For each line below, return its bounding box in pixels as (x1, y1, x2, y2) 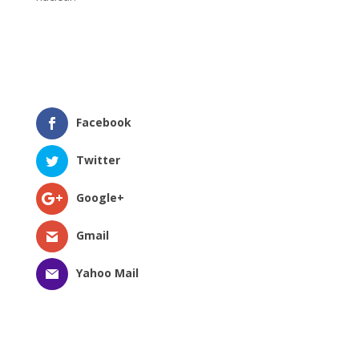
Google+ (75, 189, 124, 205)
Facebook (75, 114, 131, 130)
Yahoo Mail (75, 265, 139, 281)
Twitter (75, 151, 120, 167)
